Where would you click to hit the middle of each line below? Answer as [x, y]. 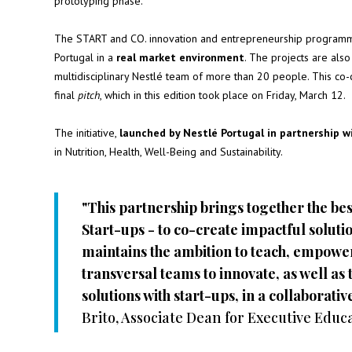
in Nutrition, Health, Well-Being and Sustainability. [168, 152]
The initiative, [86, 133]
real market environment [180, 57]
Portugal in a [85, 57]
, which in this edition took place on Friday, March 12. [222, 95]
